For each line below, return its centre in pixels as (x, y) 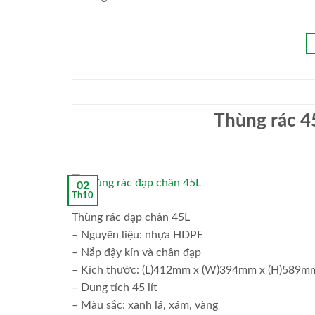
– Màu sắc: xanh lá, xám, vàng (145, 306)
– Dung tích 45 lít (115, 288)
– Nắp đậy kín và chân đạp (136, 253)
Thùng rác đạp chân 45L (131, 218)
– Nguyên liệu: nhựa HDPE (137, 235)
